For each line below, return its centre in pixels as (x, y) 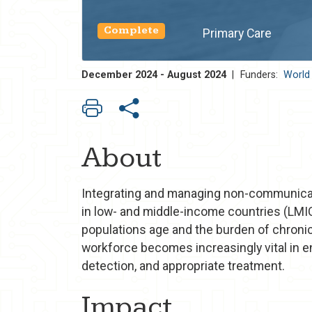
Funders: (259, 75)
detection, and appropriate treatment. (183, 265)
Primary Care (237, 33)
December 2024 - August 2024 (154, 75)
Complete (132, 31)
